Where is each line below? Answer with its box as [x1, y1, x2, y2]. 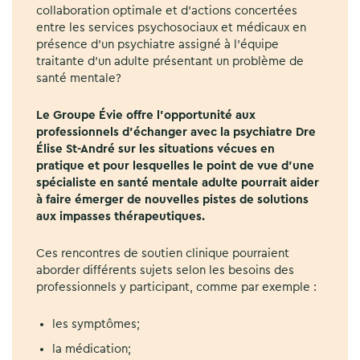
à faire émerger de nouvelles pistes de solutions [36, 193, 309, 206]
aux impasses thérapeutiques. [36, 210, 205, 223]
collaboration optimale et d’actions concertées [36, 4, 297, 17]
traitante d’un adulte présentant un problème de [36, 55, 304, 67]
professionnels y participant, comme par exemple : [36, 280, 317, 293]
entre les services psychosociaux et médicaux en [36, 21, 306, 34]
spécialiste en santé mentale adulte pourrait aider [36, 176, 319, 189]
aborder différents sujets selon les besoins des [36, 264, 294, 276]
